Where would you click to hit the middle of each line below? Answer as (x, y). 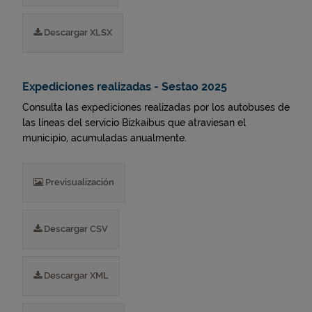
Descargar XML (75, 275)
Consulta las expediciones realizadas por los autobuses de (156, 107)
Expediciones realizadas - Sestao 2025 (125, 87)
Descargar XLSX (77, 32)
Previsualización (79, 182)
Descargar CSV (75, 229)
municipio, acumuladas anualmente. (104, 138)
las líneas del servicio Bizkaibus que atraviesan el (134, 123)
